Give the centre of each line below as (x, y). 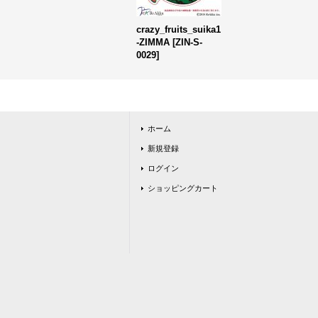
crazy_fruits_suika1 (179, 29)
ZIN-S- (189, 42)
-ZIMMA (153, 42)
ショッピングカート (183, 188)
